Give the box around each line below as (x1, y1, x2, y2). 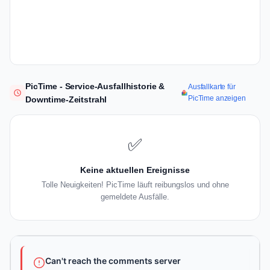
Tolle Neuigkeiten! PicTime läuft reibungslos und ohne (41, 180, 229, 190)
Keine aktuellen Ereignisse (80, 165, 190, 175)
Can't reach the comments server (45, 256, 181, 266)
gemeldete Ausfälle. (101, 192, 169, 202)
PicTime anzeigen (188, 94, 246, 103)
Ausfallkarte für (188, 83, 236, 92)
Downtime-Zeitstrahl (25, 95, 107, 105)
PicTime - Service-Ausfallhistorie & (25, 81, 165, 92)
